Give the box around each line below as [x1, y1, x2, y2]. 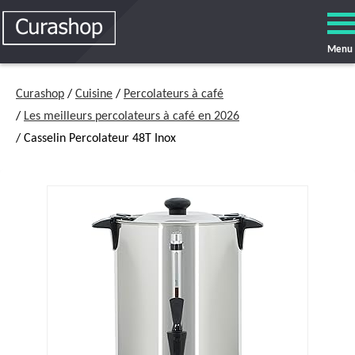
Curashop [16, 88, 64, 101]
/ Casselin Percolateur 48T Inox [16, 132, 176, 145]
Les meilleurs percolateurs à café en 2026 [24, 110, 239, 123]
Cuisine [75, 88, 113, 101]
